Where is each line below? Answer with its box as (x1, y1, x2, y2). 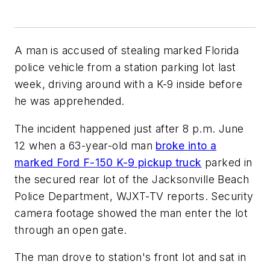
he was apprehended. (14, 95, 125, 107)
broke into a (155, 139, 217, 152)
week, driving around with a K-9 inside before (14, 78, 242, 90)
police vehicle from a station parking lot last (14, 61, 236, 74)
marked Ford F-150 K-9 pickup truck (14, 155, 202, 169)
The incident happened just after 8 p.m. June (14, 122, 244, 135)
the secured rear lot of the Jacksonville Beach (14, 172, 250, 186)
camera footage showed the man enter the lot (14, 206, 248, 219)
